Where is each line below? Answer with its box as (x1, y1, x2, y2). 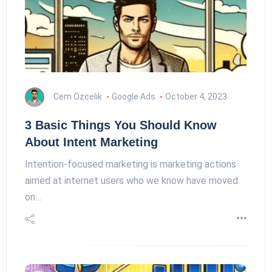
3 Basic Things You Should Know (25, 118, 217, 132)
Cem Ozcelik (53, 91, 102, 101)
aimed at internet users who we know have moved (25, 175, 238, 186)
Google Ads (111, 91, 155, 101)
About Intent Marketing (25, 135, 158, 149)
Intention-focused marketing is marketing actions (25, 158, 236, 170)
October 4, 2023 (165, 91, 227, 101)
